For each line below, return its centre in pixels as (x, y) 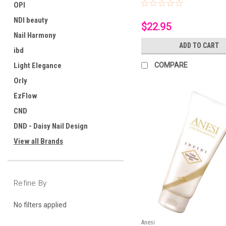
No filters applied (40, 205)
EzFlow (25, 96)
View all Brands (38, 141)
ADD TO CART (199, 46)
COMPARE (171, 65)
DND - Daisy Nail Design (51, 126)
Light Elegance (38, 66)
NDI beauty (31, 20)
